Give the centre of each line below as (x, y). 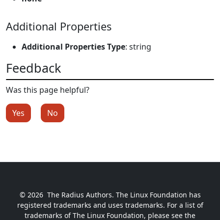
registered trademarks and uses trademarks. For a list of (110, 205)
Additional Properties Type (73, 46)
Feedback (33, 68)
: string (138, 46)
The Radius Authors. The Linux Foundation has (124, 194)
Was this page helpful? (48, 90)
